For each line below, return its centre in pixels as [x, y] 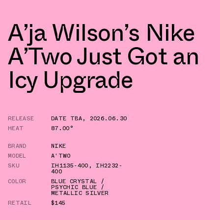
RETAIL [20, 203]
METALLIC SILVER [80, 193]
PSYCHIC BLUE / [78, 187]
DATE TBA [67, 118]
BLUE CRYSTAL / [78, 181]
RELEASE [21, 118]
